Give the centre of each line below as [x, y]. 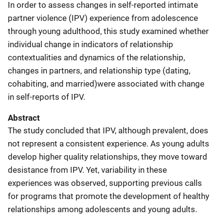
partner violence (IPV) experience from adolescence [103, 18]
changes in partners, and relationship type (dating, [99, 71]
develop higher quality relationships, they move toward [108, 157]
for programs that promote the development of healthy [109, 196]
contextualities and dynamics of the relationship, [96, 57]
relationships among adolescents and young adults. [102, 209]
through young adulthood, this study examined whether [108, 31]
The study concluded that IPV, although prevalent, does [108, 130]
